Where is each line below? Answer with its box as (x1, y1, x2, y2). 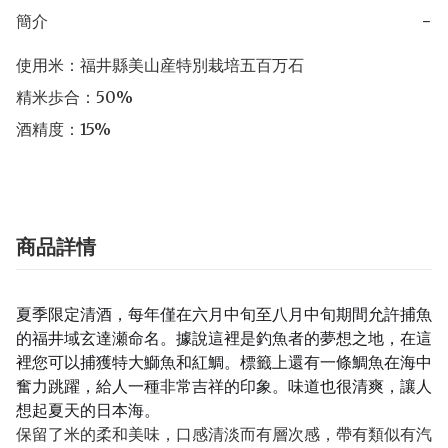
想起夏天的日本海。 (16, 400, 160, 421)
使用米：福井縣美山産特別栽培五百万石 (16, 55, 304, 76)
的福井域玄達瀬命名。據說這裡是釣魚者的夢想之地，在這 (16, 328, 432, 349)
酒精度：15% (16, 119, 111, 140)
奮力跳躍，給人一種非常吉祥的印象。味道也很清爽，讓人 (16, 376, 432, 397)
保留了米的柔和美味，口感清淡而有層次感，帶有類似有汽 (16, 424, 432, 445)
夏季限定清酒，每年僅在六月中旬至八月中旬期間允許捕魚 (16, 304, 432, 325)
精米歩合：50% (16, 87, 133, 108)
